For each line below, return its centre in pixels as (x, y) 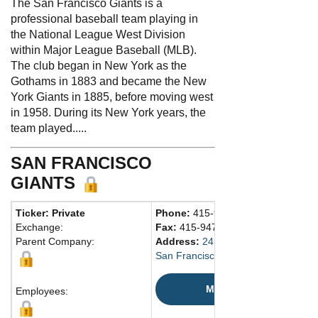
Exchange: (39, 227)
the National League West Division (98, 34)
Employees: (42, 291)
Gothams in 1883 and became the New (109, 81)
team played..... (49, 128)
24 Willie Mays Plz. (244, 241)
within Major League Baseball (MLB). (104, 50)
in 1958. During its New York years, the (108, 112)
